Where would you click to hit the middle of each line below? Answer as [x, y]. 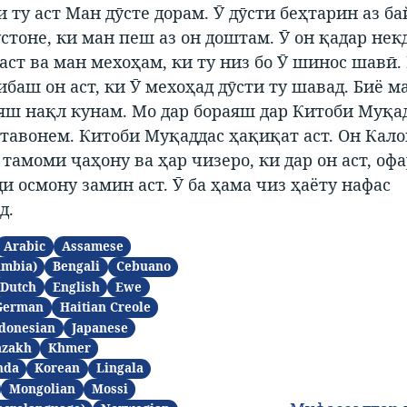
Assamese [92, 246]
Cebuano [143, 267]
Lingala [119, 368]
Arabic [25, 246]
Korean [58, 368]
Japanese [99, 328]
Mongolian [43, 388]
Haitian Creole [105, 308]
